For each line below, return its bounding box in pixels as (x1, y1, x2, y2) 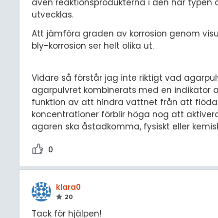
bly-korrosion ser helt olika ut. (32, 39, 156, 52)
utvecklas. (32, 9, 73, 21)
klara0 (56, 182, 81, 192)
